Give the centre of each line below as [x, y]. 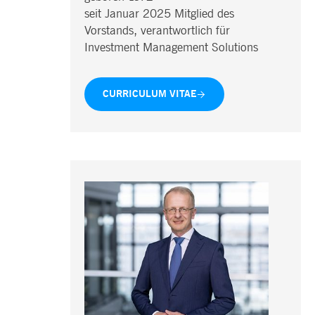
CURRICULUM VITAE [149, 94]
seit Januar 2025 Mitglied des [159, 13]
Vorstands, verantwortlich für [157, 30]
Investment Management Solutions [171, 47]
